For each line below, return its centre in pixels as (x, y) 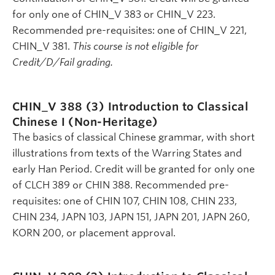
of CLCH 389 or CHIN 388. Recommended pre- (121, 185)
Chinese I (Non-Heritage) (85, 122)
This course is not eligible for (135, 47)
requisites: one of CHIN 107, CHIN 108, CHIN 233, (125, 201)
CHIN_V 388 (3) (60, 106)
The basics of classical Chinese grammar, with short (134, 137)
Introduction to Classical (178, 106)
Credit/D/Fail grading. (63, 63)
